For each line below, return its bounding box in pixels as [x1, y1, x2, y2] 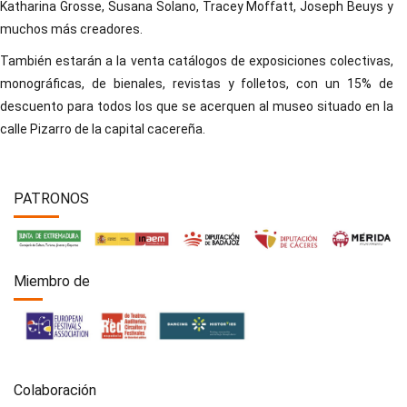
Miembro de [14, 273, 90, 291]
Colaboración [14, 382, 96, 400]
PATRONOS [14, 190, 89, 207]
